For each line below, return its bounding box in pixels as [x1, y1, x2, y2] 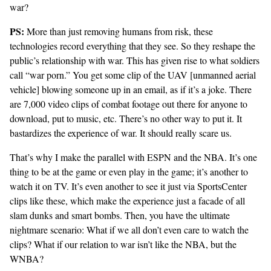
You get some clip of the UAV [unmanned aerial [70, 68, 256, 82]
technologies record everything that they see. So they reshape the [10, 39, 255, 53]
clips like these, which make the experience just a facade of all [10, 194, 245, 207]
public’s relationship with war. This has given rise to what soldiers [10, 54, 260, 67]
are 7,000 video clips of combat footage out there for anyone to [10, 97, 247, 111]
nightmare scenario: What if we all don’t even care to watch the [10, 223, 249, 237]
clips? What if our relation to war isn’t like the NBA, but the [10, 238, 237, 251]
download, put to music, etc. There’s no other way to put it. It [10, 112, 242, 125]
